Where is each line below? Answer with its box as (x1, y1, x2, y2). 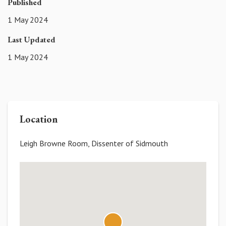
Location (20, 112, 58, 126)
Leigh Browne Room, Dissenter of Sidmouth (20, 138, 168, 148)
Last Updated (8, 34, 55, 45)
